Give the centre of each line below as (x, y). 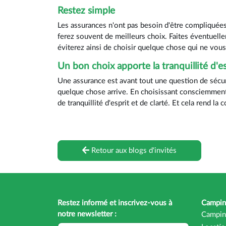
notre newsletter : (87, 214)
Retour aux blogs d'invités (133, 150)
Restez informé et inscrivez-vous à (115, 203)
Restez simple (86, 11)
